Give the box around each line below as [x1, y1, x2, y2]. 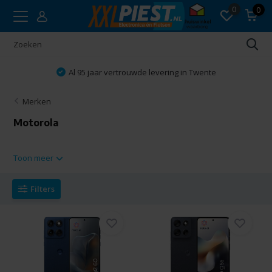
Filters [30, 183, 55, 194]
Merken [22, 96, 52, 107]
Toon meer [13, 152, 56, 163]
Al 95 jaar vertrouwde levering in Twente [68, 66, 216, 78]
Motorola [13, 117, 59, 129]
